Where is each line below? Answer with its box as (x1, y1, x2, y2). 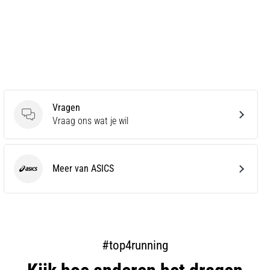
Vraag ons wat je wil (52, 115, 128, 127)
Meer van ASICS (52, 162, 114, 174)
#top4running (102, 237, 168, 253)
